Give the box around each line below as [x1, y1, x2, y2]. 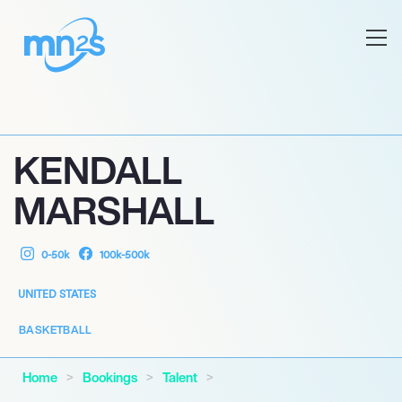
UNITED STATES [18, 286, 96, 301]
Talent [162, 368, 197, 387]
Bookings [83, 368, 137, 387]
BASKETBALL [19, 322, 92, 337]
